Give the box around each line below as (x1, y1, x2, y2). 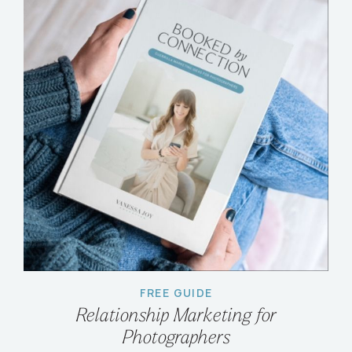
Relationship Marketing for (75, 306, 277, 326)
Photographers (122, 328, 230, 348)
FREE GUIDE (139, 284, 213, 300)
